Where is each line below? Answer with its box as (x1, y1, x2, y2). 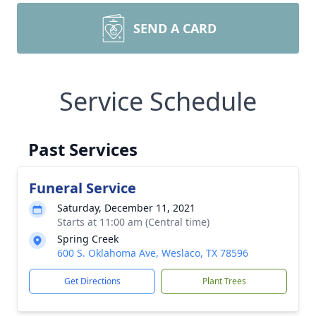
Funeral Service (29, 178, 136, 197)
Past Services (28, 138, 138, 161)
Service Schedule (59, 84, 257, 119)
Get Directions (63, 275, 121, 287)
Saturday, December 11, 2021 (57, 201, 195, 214)
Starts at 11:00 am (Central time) (57, 215, 209, 229)
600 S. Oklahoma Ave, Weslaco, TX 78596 (57, 246, 248, 260)
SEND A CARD (133, 20, 217, 37)
